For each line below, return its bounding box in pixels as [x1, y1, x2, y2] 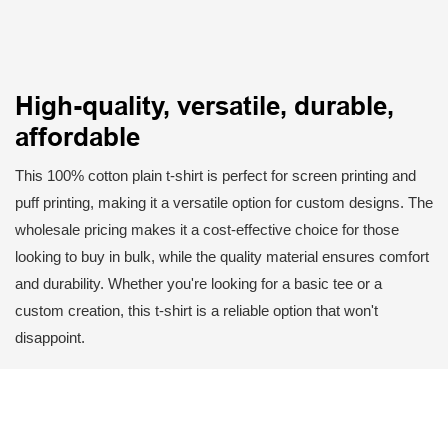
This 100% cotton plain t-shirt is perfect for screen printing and [15, 167, 416, 185]
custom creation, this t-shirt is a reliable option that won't [15, 302, 378, 320]
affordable [15, 122, 140, 153]
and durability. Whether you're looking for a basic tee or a [15, 275, 382, 293]
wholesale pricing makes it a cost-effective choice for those [15, 221, 399, 239]
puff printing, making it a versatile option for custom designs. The [15, 194, 433, 212]
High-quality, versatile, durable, [15, 91, 394, 122]
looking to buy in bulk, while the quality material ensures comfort [15, 248, 429, 266]
